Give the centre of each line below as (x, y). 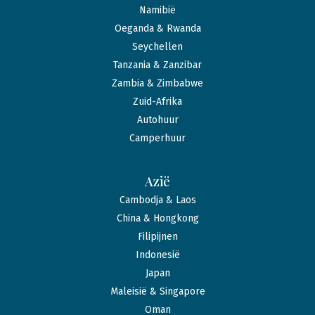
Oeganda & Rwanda (157, 29)
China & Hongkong (157, 219)
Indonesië (157, 255)
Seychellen (157, 47)
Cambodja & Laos (157, 200)
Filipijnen (157, 237)
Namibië (157, 11)
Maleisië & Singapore (157, 292)
